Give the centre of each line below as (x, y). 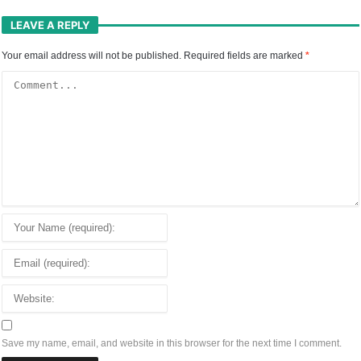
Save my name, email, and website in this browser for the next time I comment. (172, 344)
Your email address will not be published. (92, 56)
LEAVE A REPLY (50, 25)
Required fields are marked (245, 56)
